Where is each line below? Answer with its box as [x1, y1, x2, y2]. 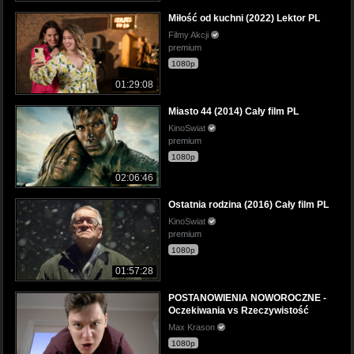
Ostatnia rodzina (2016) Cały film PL [168, 199, 329, 211]
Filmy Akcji [168, 30, 211, 40]
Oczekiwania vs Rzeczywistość [168, 305, 309, 317]
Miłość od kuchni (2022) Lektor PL [168, 13, 320, 24]
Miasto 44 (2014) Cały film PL [168, 106, 299, 118]
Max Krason [168, 322, 217, 333]
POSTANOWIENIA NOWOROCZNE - [168, 292, 326, 304]
